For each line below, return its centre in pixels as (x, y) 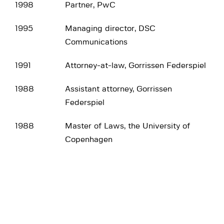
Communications (96, 42)
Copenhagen (89, 139)
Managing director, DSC (110, 28)
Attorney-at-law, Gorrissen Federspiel (135, 65)
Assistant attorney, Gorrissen (118, 89)
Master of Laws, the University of (127, 126)
